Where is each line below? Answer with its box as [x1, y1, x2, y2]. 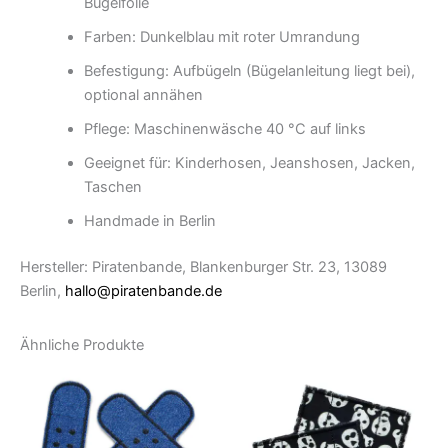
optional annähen [83, 86, 203, 104]
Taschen [83, 178, 142, 196]
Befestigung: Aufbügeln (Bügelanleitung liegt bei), [83, 62, 415, 80]
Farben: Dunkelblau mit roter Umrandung [83, 28, 360, 46]
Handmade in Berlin [83, 212, 216, 230]
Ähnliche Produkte [20, 335, 144, 354]
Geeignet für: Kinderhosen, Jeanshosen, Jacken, [83, 154, 415, 172]
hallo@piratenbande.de [65, 281, 222, 300]
